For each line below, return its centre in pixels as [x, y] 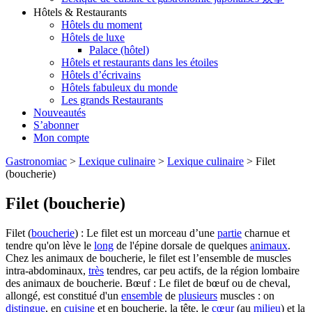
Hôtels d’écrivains [101, 75]
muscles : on [246, 296]
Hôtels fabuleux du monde [119, 88]
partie [229, 233]
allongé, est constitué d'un [63, 296]
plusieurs [198, 296]
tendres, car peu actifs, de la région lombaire [202, 271]
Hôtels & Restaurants [80, 13]
